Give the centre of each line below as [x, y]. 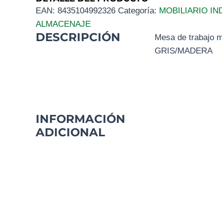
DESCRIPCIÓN [78, 37]
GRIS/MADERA [184, 51]
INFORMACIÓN [81, 119]
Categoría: [139, 11]
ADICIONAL [70, 132]
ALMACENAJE [63, 24]
